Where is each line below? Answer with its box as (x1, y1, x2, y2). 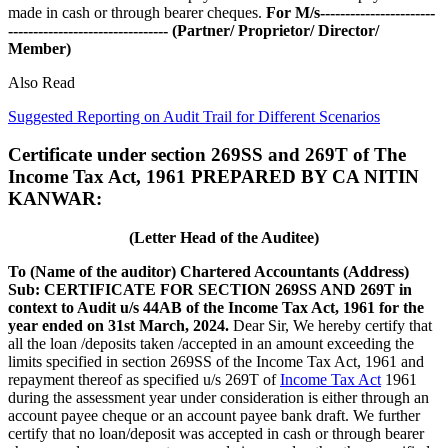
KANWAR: (8, 188, 102, 210)
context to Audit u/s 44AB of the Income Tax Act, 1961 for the (8, 299, 424, 317)
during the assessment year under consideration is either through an (8, 389, 429, 407)
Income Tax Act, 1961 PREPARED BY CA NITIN (8, 166, 419, 188)
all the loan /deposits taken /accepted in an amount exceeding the (8, 335, 414, 353)
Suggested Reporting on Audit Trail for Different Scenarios (8, 107, 380, 125)
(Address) (343, 263, 409, 281)
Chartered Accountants (180, 263, 339, 281)
